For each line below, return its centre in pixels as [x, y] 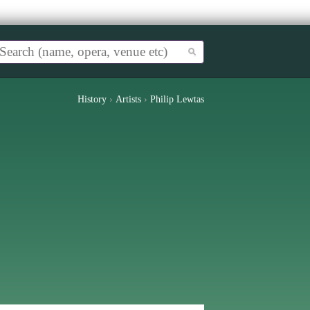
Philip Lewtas [177, 99]
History [92, 99]
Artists [128, 99]
